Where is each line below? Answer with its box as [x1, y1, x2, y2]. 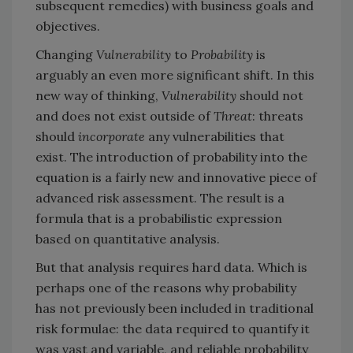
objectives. [35, 18, 100, 35]
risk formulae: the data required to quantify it [35, 321, 310, 337]
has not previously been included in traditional [35, 300, 314, 317]
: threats [252, 108, 303, 124]
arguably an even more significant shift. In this [35, 67, 314, 84]
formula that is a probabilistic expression [35, 210, 282, 227]
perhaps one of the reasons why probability [35, 280, 296, 296]
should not [236, 87, 303, 104]
